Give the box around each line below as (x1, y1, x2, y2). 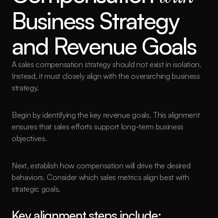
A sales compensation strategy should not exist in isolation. (12, 59, 201, 69)
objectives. (12, 133, 47, 143)
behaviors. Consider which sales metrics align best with (12, 172, 189, 182)
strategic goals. (12, 184, 60, 194)
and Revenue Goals (12, 31, 197, 60)
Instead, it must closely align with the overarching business (12, 71, 200, 81)
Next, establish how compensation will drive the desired (12, 161, 191, 170)
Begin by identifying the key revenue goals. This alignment (12, 110, 200, 120)
